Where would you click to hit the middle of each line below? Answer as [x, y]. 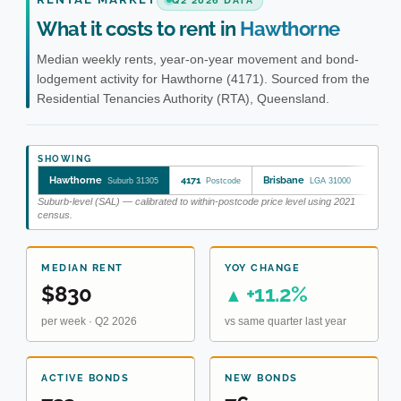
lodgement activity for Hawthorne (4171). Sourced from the [203, 78]
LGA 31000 [330, 180]
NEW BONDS [261, 378]
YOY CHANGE [262, 268]
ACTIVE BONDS [85, 378]
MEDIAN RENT [82, 268]
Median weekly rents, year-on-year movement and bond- [198, 59]
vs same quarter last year [286, 321]
